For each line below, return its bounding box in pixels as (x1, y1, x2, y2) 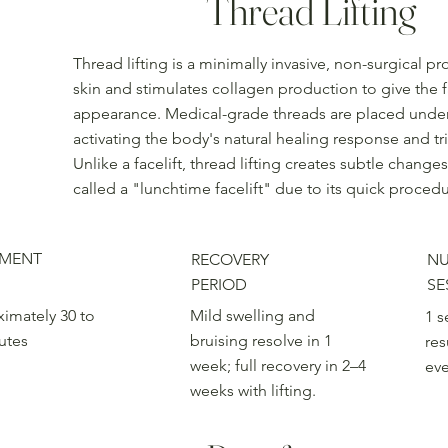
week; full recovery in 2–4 (189, 356, 366, 376)
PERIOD (190, 274, 247, 294)
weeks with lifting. (189, 381, 316, 401)
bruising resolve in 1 (189, 331, 332, 351)
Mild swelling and (189, 306, 315, 326)
